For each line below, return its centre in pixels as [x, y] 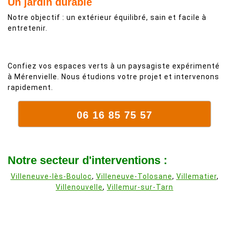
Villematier [196, 176]
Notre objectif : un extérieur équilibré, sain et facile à [107, 17]
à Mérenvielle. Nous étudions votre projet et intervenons [113, 77]
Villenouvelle [79, 187]
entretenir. [28, 28]
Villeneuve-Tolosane [134, 176]
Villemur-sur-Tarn [140, 187]
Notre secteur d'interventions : [87, 160]
